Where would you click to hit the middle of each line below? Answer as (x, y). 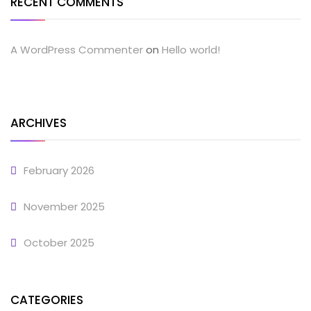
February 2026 (59, 170)
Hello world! (191, 49)
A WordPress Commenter (77, 49)
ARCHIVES (39, 123)
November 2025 (64, 206)
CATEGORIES (47, 300)
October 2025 (59, 242)
